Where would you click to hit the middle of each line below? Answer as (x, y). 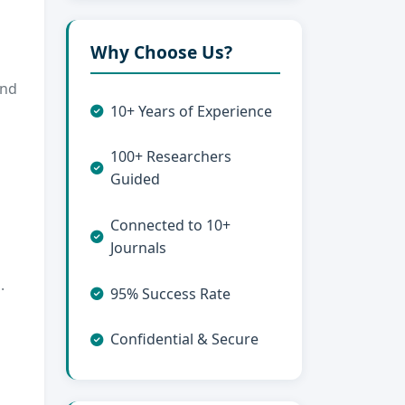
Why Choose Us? (161, 52)
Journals (138, 248)
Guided (135, 179)
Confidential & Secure (184, 339)
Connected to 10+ (170, 225)
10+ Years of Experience (191, 111)
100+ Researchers (171, 157)
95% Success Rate (170, 293)
